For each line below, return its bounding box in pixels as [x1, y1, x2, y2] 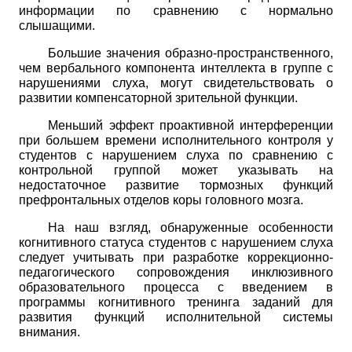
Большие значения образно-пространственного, [48, 46, 333, 60]
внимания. [19, 324, 80, 339]
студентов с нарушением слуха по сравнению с [19, 148, 333, 162]
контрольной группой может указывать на [19, 163, 333, 177]
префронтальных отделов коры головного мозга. [19, 192, 303, 207]
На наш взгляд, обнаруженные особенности [48, 220, 333, 234]
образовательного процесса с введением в [19, 280, 333, 294]
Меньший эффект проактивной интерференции [48, 118, 333, 132]
